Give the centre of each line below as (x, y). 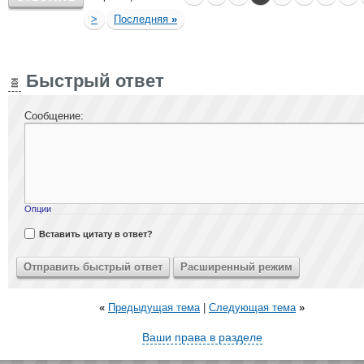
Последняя (143, 19)
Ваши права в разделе (202, 337)
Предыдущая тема (154, 308)
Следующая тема (252, 308)
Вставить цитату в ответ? (96, 234)
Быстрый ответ (93, 81)
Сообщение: (54, 116)
